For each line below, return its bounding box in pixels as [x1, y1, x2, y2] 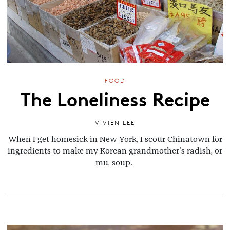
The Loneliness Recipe [20, 84, 210, 111]
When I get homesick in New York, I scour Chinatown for [8, 135, 222, 144]
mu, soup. [95, 159, 135, 167]
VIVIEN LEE [95, 118, 135, 126]
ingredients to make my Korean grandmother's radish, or [8, 147, 222, 156]
